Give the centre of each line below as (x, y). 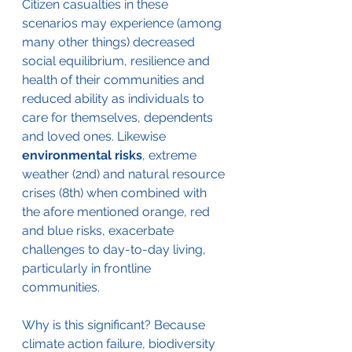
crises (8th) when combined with (116, 192)
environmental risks (82, 155)
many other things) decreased (110, 42)
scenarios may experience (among (123, 23)
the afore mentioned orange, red (117, 211)
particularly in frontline (88, 268)
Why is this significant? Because (115, 324)
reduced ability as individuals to (115, 98)
